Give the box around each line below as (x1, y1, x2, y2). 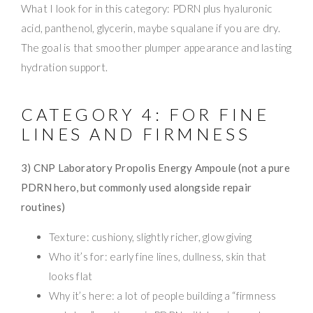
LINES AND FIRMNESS (21, 123, 251, 144)
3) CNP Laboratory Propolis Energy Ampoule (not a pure (21, 161, 290, 174)
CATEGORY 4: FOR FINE (21, 103, 270, 124)
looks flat (49, 269, 93, 282)
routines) (21, 200, 66, 213)
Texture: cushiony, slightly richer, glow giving (49, 230, 252, 243)
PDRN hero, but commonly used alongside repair (21, 180, 252, 194)
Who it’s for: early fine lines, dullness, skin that (49, 249, 267, 263)
